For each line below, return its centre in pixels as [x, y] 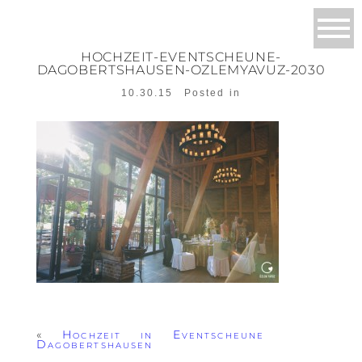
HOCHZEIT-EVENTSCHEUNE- [181, 57]
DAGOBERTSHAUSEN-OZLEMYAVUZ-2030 [181, 70]
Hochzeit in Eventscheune [164, 335]
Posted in [212, 93]
